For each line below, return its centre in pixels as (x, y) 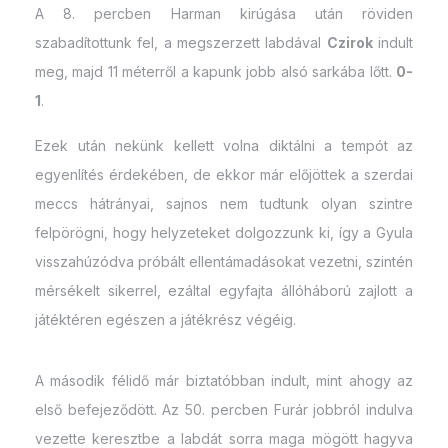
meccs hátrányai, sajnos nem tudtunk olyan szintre (224, 203)
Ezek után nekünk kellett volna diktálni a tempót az (224, 145)
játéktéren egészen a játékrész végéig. (165, 319)
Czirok (349, 42)
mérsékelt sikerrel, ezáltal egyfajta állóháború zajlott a (224, 290)
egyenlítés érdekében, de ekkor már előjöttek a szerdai (224, 174)
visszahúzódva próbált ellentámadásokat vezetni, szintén (224, 261)
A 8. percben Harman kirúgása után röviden (224, 13)
